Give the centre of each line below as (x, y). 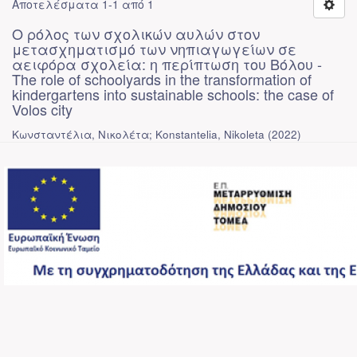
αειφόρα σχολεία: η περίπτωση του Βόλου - (167, 64)
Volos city (42, 109)
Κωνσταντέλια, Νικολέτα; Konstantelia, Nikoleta (138, 134)
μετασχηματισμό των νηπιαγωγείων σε (154, 49)
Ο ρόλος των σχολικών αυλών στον (136, 33)
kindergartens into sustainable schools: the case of (173, 94)
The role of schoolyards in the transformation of (162, 79)
